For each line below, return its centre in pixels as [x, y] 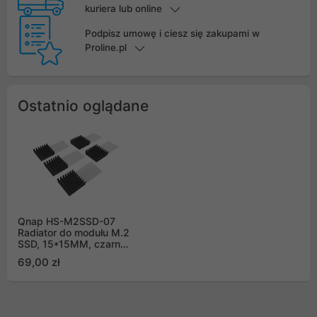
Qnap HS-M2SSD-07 [67, 221]
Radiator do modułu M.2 [74, 233]
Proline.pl [105, 48]
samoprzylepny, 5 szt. [70, 255]
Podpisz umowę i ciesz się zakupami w [172, 34]
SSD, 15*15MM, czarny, [73, 244]
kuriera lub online [123, 9]
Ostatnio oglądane [83, 106]
